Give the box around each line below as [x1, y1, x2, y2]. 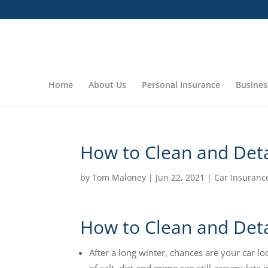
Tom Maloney [92, 172, 147, 183]
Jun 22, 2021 [156, 172, 205, 183]
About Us [89, 79, 126, 90]
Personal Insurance [142, 79, 220, 90]
